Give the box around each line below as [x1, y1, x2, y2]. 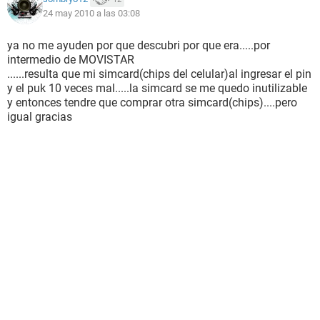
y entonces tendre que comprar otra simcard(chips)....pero [7, 96, 297, 109]
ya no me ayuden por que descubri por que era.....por [7, 39, 270, 52]
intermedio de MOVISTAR [7, 53, 134, 66]
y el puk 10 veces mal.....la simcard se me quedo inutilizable [7, 81, 307, 95]
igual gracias [7, 110, 72, 124]
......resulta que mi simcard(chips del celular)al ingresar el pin [7, 67, 311, 81]
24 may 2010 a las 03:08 [43, 8, 140, 19]
